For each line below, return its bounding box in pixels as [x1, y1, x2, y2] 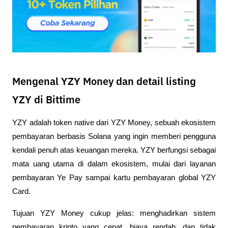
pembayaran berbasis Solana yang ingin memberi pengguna [12, 132, 216, 141]
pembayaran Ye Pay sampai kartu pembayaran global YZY [12, 174, 216, 182]
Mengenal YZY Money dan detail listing [12, 76, 196, 87]
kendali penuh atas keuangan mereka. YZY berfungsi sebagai [12, 146, 216, 155]
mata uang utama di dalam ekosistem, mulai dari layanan [12, 160, 216, 168]
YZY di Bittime [12, 95, 80, 105]
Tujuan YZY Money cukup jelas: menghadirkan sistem [12, 209, 216, 218]
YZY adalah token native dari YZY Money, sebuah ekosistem [12, 119, 216, 127]
